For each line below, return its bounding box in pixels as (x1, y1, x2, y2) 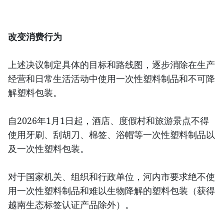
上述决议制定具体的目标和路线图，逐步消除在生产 (8, 58, 215, 70)
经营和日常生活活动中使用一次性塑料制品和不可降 (8, 72, 215, 84)
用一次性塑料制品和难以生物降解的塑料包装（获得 (8, 184, 215, 196)
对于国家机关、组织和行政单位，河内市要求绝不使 (8, 170, 215, 182)
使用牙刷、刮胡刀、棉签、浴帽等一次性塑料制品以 (8, 128, 215, 140)
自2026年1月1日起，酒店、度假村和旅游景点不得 (8, 114, 209, 126)
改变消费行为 (8, 30, 62, 42)
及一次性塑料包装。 (8, 142, 89, 154)
